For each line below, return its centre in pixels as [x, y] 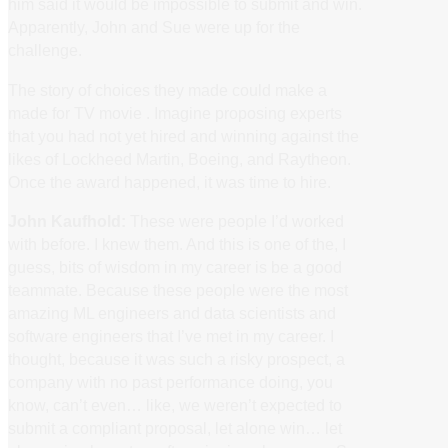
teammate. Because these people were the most [178, 289]
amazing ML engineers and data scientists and [172, 312]
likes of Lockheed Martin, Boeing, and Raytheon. [179, 158]
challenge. [45, 50]
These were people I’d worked [235, 220]
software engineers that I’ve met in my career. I [171, 335]
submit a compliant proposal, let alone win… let [175, 427]
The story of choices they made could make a [167, 89]
